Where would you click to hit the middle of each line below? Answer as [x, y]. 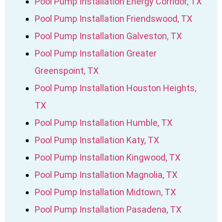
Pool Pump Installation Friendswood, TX [113, 18]
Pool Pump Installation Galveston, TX [108, 36]
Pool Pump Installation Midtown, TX [105, 192]
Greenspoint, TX [67, 70]
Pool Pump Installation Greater [96, 53]
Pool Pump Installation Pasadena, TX [108, 209]
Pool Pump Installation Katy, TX [97, 140]
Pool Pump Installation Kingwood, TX [108, 157]
